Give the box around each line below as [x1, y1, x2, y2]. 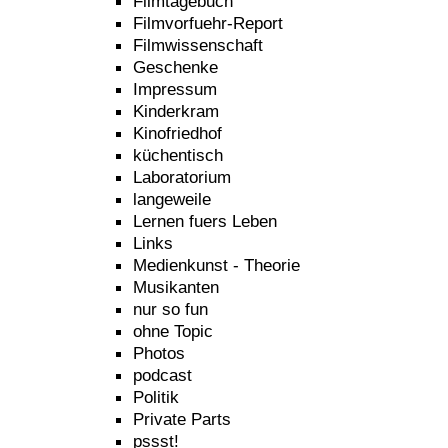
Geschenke [133, 57, 218, 77]
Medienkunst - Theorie [133, 255, 300, 275]
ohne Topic [133, 321, 213, 341]
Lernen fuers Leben [133, 211, 277, 231]
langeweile [133, 189, 211, 209]
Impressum [133, 79, 217, 99]
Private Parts [133, 409, 231, 429]
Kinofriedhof [133, 123, 222, 143]
